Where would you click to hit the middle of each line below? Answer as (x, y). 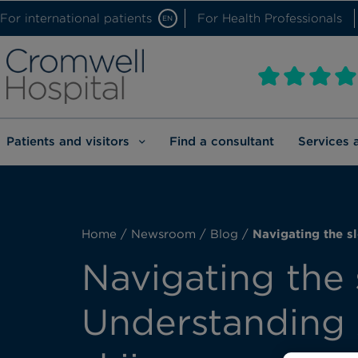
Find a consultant (221, 141)
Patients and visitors (68, 141)
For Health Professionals (269, 18)
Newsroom (163, 234)
